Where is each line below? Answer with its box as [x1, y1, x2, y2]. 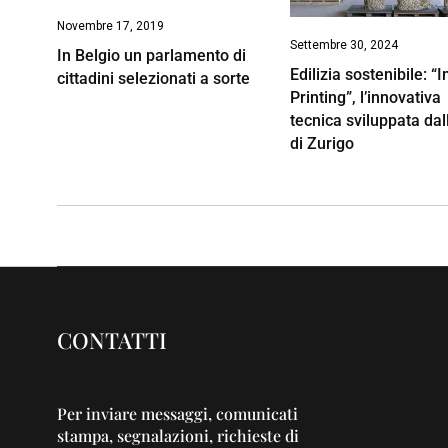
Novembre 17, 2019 [57, 19, 164, 34]
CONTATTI [57, 325, 167, 356]
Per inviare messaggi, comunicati [57, 403, 298, 425]
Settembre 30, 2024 [290, 38, 399, 53]
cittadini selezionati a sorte [57, 69, 250, 89]
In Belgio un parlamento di [57, 46, 246, 66]
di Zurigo [290, 134, 355, 154]
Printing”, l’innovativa [290, 88, 442, 108]
